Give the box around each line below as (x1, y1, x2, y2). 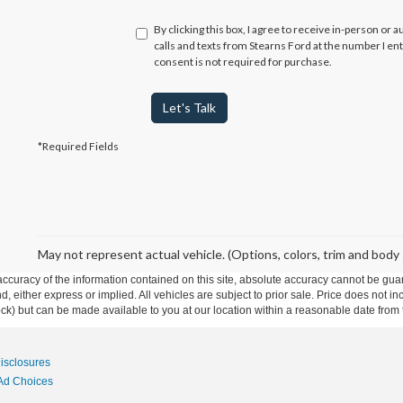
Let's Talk (162, 100, 216, 116)
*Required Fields (38, 139, 119, 154)
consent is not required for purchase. (153, 55, 332, 69)
